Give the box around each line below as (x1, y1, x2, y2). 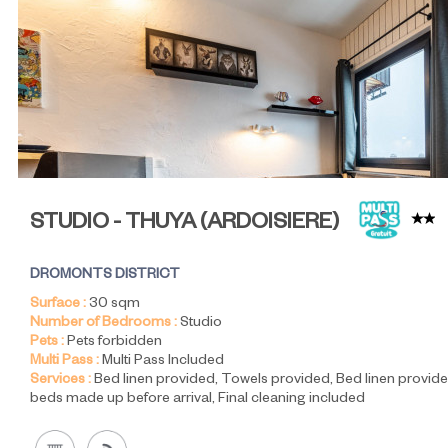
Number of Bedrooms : (30, 316, 177, 333)
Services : (30, 373, 91, 390)
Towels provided (221, 373, 330, 390)
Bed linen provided (94, 373, 215, 390)
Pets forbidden (67, 335, 162, 352)
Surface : (30, 297, 86, 314)
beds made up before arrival (30, 392, 212, 409)
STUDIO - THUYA (30, 213, 200, 238)
